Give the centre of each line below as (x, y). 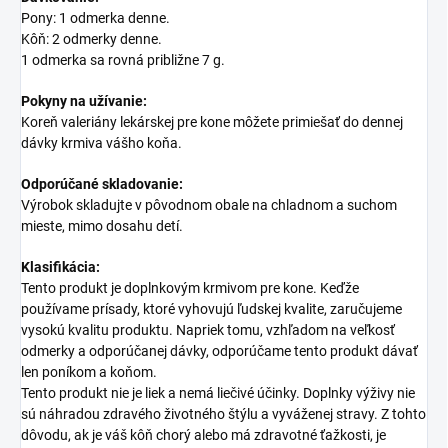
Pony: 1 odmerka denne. (95, 18)
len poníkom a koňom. (89, 372)
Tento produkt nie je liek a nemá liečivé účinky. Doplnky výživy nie (218, 393)
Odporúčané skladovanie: (102, 184)
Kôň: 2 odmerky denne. (91, 39)
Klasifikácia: (60, 267)
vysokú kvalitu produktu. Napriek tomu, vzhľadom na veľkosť (208, 330)
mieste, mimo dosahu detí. (102, 226)
